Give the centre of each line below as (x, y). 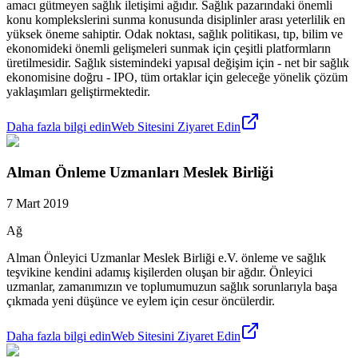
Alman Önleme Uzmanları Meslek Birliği (140, 172)
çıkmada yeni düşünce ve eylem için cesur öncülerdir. (141, 300)
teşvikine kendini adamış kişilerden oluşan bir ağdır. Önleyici (159, 272)
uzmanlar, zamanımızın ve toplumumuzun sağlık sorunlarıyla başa (172, 286)
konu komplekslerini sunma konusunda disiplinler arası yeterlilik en (176, 20)
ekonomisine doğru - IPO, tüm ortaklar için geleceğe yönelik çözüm (177, 78)
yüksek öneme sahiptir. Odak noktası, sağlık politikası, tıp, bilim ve (175, 34)
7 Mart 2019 (38, 203)
